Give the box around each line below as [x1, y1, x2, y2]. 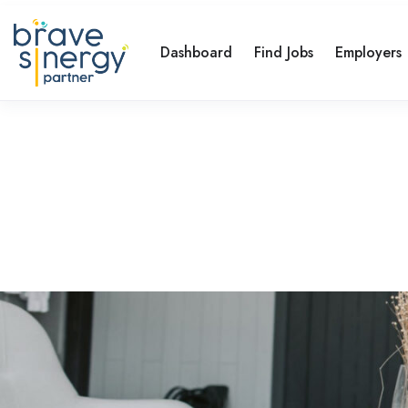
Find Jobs [254, 41, 313, 63]
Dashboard [160, 41, 232, 63]
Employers [335, 41, 402, 63]
